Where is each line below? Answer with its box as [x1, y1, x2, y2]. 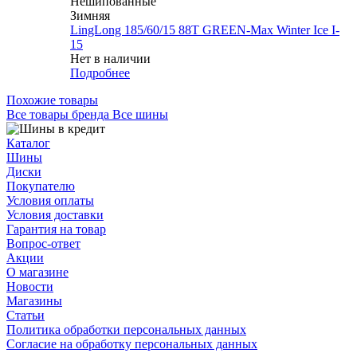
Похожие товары [6, 93, 98, 108]
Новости [6, 280, 53, 294]
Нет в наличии [70, 52, 151, 66]
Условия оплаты [6, 194, 94, 208]
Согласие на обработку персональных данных [6, 337, 257, 351]
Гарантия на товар [6, 222, 106, 237]
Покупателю [6, 179, 75, 194]
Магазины [6, 294, 62, 308]
